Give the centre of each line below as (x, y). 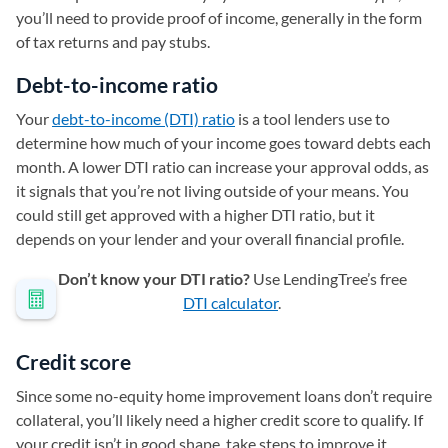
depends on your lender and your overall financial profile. (210, 238)
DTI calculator (230, 302)
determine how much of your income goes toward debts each (223, 142)
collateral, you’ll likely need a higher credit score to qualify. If (219, 419)
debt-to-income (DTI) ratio (143, 118)
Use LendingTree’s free (328, 278)
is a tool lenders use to (312, 118)
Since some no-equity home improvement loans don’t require (224, 395)
